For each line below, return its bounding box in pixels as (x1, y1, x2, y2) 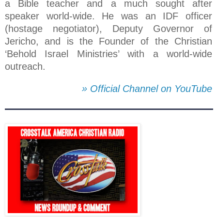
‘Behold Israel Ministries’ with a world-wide (5, 48, 212, 60)
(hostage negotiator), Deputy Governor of (5, 23, 212, 34)
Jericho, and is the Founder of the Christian (5, 36, 212, 47)
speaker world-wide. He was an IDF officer (5, 11, 212, 22)
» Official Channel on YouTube (82, 83, 212, 94)
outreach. (5, 61, 46, 72)
